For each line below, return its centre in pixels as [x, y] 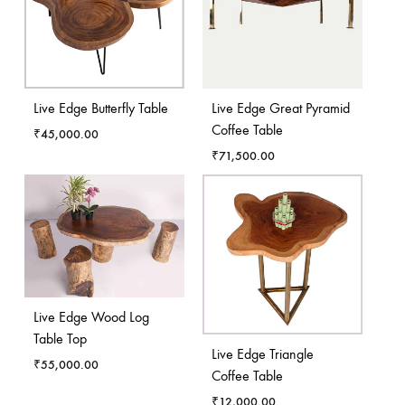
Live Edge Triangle [263, 353]
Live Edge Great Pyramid [281, 108]
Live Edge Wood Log [91, 316]
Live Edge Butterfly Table [101, 108]
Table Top [60, 338]
